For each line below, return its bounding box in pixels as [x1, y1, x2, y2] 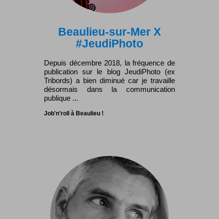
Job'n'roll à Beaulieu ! [44, 109, 104, 117]
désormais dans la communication [44, 85, 175, 93]
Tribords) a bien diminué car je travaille [44, 76, 175, 85]
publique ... [44, 93, 78, 102]
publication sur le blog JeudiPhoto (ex [44, 67, 175, 76]
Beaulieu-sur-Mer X [58, 25, 161, 38]
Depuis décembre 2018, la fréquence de [44, 58, 175, 67]
